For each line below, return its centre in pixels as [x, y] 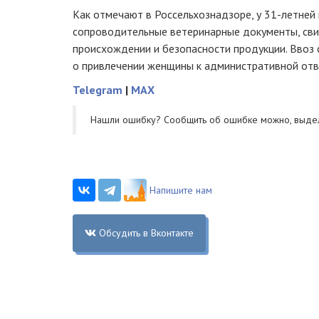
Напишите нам [181, 190]
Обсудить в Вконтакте [146, 233]
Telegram [98, 90]
